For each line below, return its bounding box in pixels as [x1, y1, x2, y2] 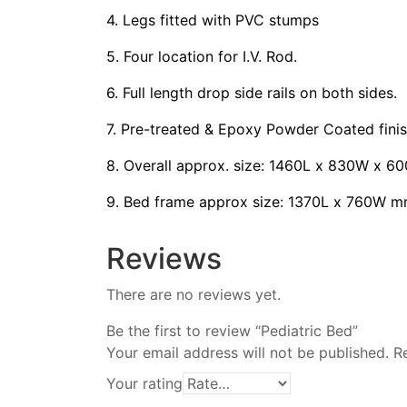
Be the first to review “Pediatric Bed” [106, 321, 358, 340]
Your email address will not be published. [106, 342, 389, 362]
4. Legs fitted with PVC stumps [106, 10, 319, 29]
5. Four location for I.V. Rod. [106, 46, 297, 65]
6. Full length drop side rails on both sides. [106, 83, 397, 102]
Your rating [106, 373, 183, 392]
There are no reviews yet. [106, 284, 281, 303]
